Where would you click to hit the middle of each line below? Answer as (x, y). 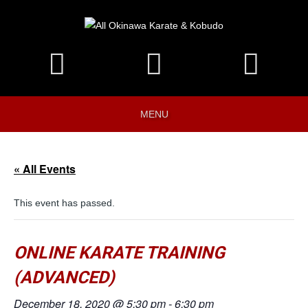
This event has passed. (64, 202)
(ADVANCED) (64, 277)
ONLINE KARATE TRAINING (119, 252)
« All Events (45, 168)
